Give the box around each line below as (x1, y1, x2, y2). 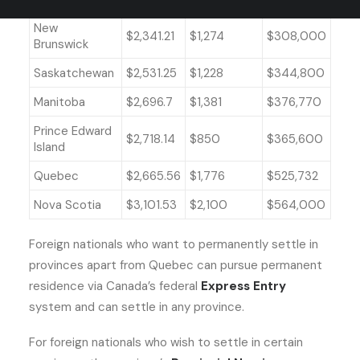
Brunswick (34, 36, 92, 52)
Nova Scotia (34, 197, 104, 213)
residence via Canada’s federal (29, 278, 201, 294)
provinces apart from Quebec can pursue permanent (29, 257, 322, 273)
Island (34, 139, 68, 155)
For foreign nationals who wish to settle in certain (29, 334, 303, 350)
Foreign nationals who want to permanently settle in (29, 236, 318, 252)
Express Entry (201, 278, 286, 294)
